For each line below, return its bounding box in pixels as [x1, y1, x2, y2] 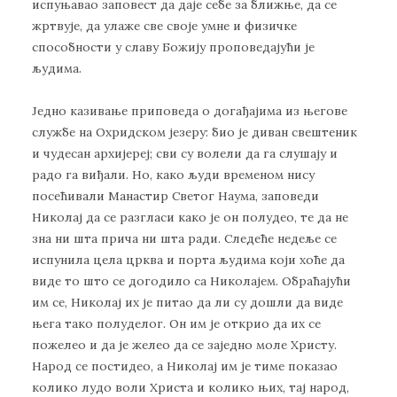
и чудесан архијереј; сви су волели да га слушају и [32, 145, 338, 162]
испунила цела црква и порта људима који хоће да [32, 252, 345, 269]
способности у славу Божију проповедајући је [32, 38, 315, 55]
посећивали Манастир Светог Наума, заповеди [32, 188, 319, 205]
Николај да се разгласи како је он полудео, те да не [32, 209, 348, 226]
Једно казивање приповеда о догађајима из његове [32, 103, 347, 120]
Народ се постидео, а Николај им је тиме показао [32, 358, 338, 375]
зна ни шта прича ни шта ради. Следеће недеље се [32, 230, 337, 247]
